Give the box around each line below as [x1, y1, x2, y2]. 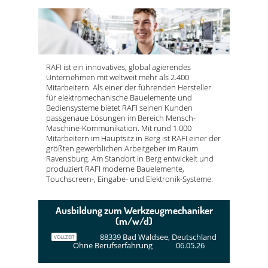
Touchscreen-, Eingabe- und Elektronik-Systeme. [46, 173, 213, 184]
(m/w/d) [115, 215, 153, 228]
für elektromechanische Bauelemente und [46, 92, 192, 103]
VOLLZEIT [54, 234, 74, 240]
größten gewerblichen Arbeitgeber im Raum [46, 142, 198, 154]
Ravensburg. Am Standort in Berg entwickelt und [46, 153, 214, 164]
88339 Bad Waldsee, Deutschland [100, 232, 217, 243]
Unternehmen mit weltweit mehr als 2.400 [46, 71, 189, 83]
